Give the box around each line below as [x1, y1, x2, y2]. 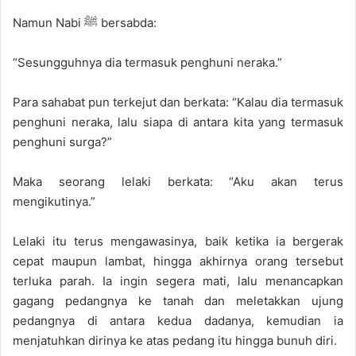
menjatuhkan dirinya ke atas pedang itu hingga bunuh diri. [13, 333, 337, 349]
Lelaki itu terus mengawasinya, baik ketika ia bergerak [13, 234, 343, 250]
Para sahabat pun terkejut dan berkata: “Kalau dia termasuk [13, 95, 343, 110]
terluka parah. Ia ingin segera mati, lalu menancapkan [13, 273, 343, 289]
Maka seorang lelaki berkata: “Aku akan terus [13, 174, 343, 190]
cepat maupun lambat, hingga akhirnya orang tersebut [13, 253, 343, 269]
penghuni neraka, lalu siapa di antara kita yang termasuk [13, 114, 343, 130]
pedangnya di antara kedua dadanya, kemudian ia [13, 313, 343, 329]
